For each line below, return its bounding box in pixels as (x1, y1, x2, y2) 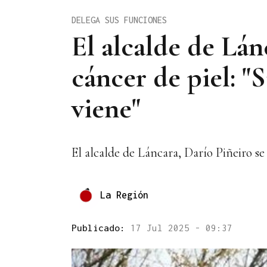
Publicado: (72, 222, 131, 234)
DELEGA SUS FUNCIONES (72, 14, 167, 25)
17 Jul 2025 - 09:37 (131, 222, 232, 234)
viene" (72, 91, 141, 126)
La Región (100, 189, 148, 200)
